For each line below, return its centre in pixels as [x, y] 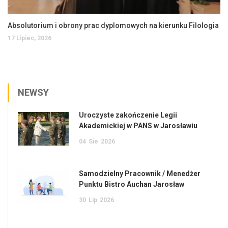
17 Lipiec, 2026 [30, 38]
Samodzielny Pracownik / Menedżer [140, 173]
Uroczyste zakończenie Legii [128, 115]
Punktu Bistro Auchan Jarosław [132, 184]
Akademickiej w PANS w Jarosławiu [138, 125]
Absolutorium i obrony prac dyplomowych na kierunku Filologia [113, 25]
